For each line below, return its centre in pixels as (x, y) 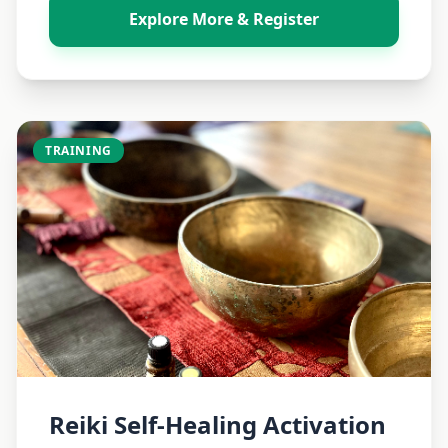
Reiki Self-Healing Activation (217, 424)
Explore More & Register (224, 19)
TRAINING (78, 150)
